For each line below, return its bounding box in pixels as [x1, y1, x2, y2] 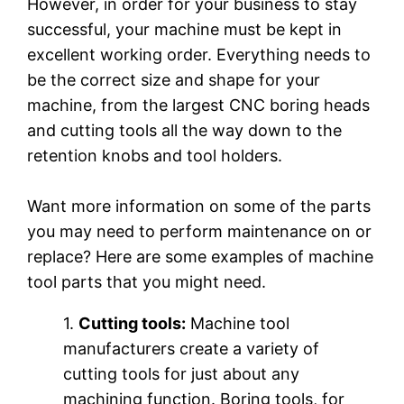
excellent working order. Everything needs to [27, 44, 372, 64]
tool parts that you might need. [27, 271, 267, 291]
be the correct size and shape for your [27, 69, 321, 89]
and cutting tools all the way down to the [27, 120, 343, 140]
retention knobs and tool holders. [27, 145, 283, 165]
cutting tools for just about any [63, 363, 300, 383]
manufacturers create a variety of [63, 338, 320, 358]
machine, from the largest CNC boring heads [27, 95, 371, 115]
